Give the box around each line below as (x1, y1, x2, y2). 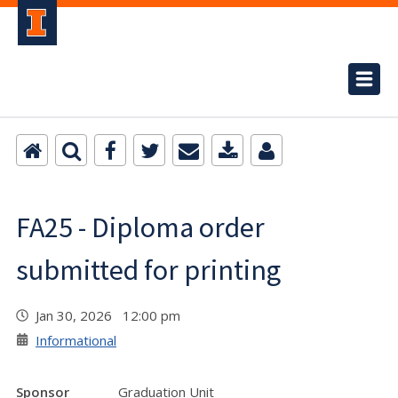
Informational (36, 331, 116, 349)
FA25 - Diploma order (16, 210, 265, 245)
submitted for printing (16, 252, 281, 288)
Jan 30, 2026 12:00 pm (36, 306, 187, 324)
